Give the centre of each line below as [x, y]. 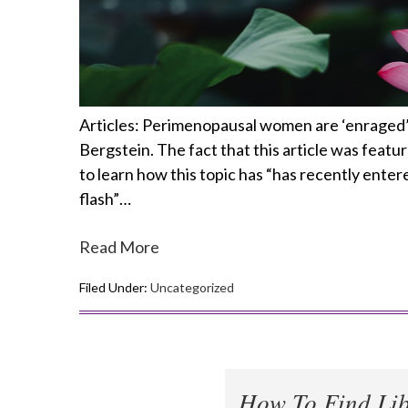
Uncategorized [192, 288]
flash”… [105, 199]
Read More [119, 247]
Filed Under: [115, 288]
